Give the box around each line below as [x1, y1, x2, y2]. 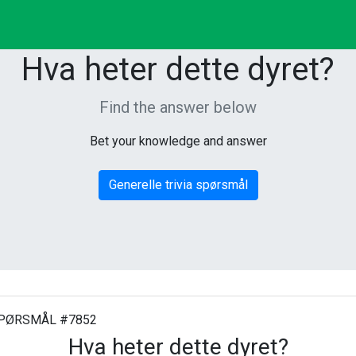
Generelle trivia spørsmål [108, 177, 248, 192]
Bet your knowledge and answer [89, 133, 267, 149]
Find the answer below [99, 98, 257, 117]
